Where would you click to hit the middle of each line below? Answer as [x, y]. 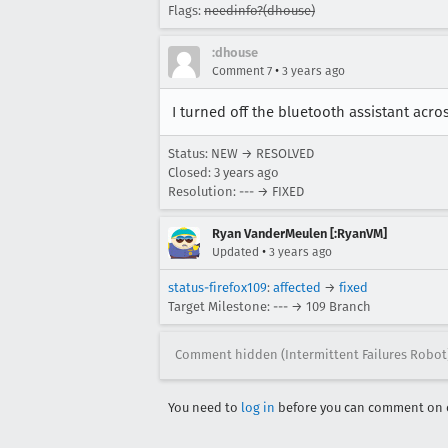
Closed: [191, 172]
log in [258, 407]
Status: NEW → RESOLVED [241, 153]
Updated [235, 251]
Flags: [186, 10]
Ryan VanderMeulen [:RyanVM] [299, 233]
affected [297, 287]
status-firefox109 [217, 287]
